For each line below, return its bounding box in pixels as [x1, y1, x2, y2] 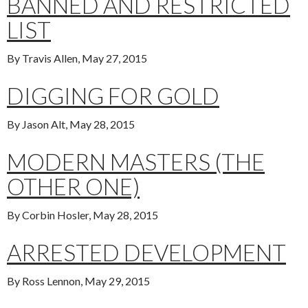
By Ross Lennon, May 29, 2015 [7, 274, 150, 288]
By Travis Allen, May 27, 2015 [7, 52, 147, 65]
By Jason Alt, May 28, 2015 [7, 118, 135, 131]
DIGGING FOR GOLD [7, 82, 219, 110]
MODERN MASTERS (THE [7, 148, 265, 176]
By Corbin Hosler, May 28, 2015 [7, 208, 158, 222]
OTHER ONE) [7, 173, 140, 201]
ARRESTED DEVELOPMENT [7, 239, 286, 267]
